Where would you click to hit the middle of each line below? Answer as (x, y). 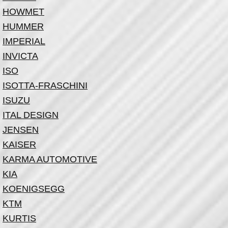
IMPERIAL (24, 41)
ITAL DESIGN (31, 115)
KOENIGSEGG (34, 189)
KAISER (19, 145)
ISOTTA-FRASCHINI (45, 85)
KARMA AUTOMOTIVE (50, 159)
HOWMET (23, 12)
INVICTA (20, 56)
